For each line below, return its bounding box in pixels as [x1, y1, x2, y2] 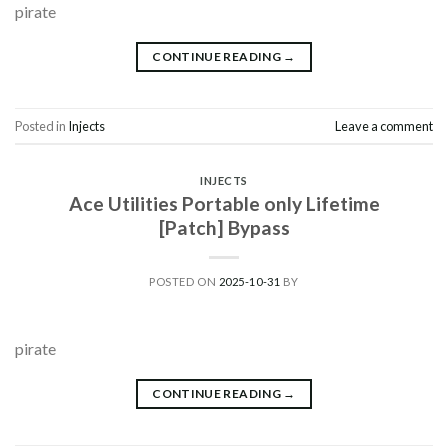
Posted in [15, 117, 68, 134]
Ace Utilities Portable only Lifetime [68, 191, 380, 215]
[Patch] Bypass [158, 215, 290, 239]
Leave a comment [335, 117, 433, 134]
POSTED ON [149, 274, 219, 288]
